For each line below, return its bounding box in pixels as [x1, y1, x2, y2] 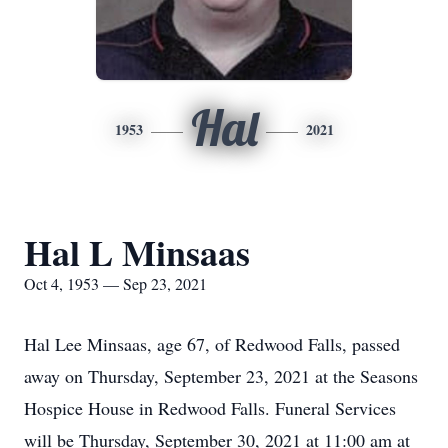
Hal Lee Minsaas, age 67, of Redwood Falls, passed [24, 332, 400, 356]
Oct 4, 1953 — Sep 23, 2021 [24, 273, 207, 294]
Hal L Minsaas [24, 226, 250, 278]
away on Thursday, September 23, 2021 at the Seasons [24, 364, 418, 388]
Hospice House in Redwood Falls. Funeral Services [24, 396, 396, 420]
